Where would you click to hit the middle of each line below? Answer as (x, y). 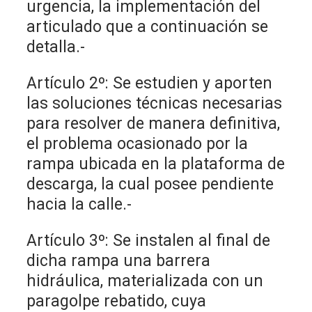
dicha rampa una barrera (119, 260)
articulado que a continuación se (148, 26)
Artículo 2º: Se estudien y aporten (150, 83)
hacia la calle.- (79, 204)
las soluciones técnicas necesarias (155, 103)
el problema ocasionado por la (138, 143)
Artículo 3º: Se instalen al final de (149, 240)
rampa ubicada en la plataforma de (156, 164)
